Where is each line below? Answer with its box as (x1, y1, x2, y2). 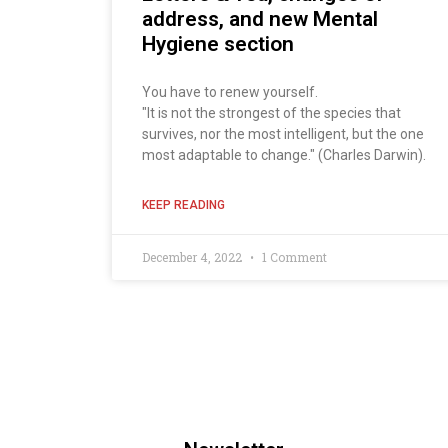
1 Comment (259, 249, 327, 266)
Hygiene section (142, 32, 294, 57)
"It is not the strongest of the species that (142, 105, 401, 122)
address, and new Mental (142, 7, 378, 32)
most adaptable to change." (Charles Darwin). (142, 147, 426, 164)
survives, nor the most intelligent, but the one (142, 126, 424, 143)
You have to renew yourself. (142, 84, 318, 101)
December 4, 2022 (142, 249, 245, 266)
